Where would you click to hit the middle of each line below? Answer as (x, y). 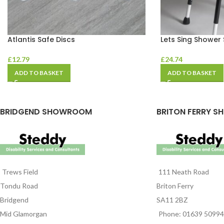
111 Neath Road (183, 171)
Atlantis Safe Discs (41, 40)
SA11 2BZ (172, 199)
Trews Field (20, 171)
